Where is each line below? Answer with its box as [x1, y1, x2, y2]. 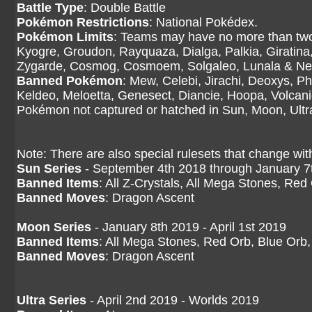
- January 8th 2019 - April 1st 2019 [91, 220, 286, 234]
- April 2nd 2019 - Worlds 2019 [86, 293, 259, 307]
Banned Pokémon [17, 74, 123, 88]
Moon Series [17, 220, 91, 234]
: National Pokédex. [149, 15, 258, 29]
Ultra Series [17, 293, 86, 307]
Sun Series [17, 162, 81, 175]
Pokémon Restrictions [17, 15, 149, 29]
